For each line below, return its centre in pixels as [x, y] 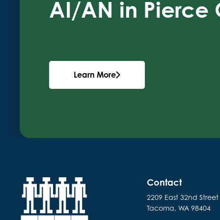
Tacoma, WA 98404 [179, 208]
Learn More [95, 75]
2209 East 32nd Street [183, 197]
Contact [165, 182]
